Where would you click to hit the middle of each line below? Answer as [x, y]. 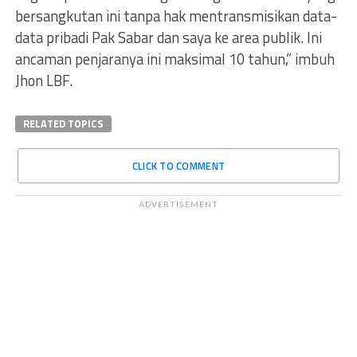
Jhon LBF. [43, 80]
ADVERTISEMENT [178, 204]
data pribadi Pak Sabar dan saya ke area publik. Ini [168, 37]
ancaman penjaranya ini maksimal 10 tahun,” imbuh [175, 59]
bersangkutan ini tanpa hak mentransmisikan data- [176, 16]
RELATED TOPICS [63, 124]
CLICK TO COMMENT [178, 166]
